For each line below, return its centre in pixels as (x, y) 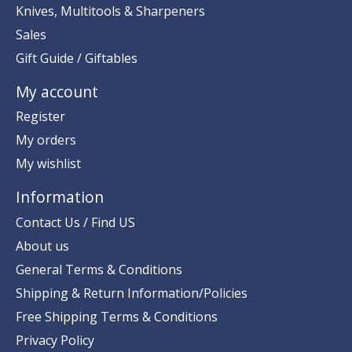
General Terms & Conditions (99, 269)
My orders (46, 140)
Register (40, 117)
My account (57, 91)
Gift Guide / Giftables (77, 58)
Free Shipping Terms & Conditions (117, 316)
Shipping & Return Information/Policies (132, 293)
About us (42, 246)
